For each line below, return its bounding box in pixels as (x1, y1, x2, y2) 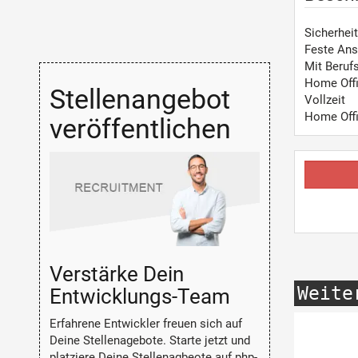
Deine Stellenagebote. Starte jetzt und (49, 333, 250, 348)
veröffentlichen (49, 112, 231, 145)
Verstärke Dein (49, 261, 184, 286)
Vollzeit (304, 93, 345, 107)
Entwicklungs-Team (49, 284, 230, 308)
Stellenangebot (49, 82, 230, 115)
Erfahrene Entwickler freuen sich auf (49, 316, 242, 332)
